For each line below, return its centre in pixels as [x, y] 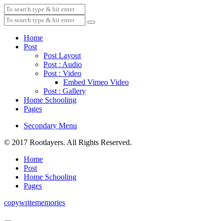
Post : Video [62, 73]
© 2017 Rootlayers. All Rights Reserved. [68, 142]
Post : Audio [63, 64]
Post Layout [62, 55]
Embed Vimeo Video [96, 82]
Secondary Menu [50, 126]
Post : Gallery [65, 91]
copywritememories [35, 203]
